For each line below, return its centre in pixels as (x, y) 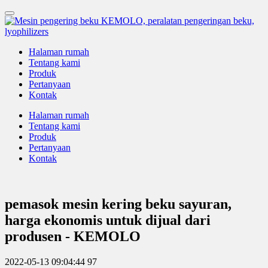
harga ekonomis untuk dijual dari (108, 220)
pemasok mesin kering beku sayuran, (118, 204)
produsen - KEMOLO (73, 236)
